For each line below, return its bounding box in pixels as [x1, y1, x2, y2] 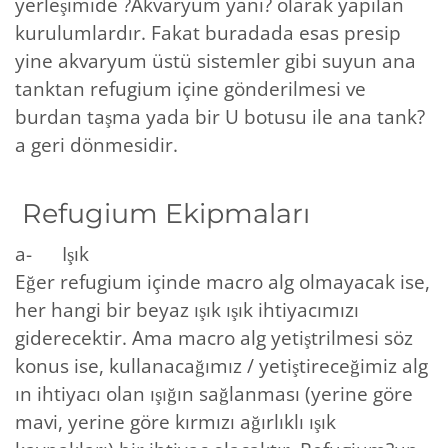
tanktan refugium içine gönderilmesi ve [15, 75, 366, 102]
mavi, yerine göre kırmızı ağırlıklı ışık [15, 408, 336, 435]
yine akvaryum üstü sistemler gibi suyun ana [15, 47, 416, 74]
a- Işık [15, 240, 89, 267]
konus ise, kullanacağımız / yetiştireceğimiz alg [15, 352, 428, 379]
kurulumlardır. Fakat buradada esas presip [15, 19, 401, 46]
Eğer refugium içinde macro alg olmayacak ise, [15, 268, 430, 295]
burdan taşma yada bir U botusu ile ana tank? [15, 103, 425, 130]
